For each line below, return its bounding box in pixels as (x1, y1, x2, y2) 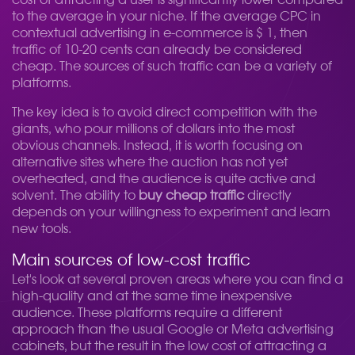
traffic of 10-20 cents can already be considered (12, 44, 302, 56)
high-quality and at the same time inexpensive (12, 290, 292, 303)
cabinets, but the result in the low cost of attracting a (12, 340, 326, 353)
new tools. (12, 223, 71, 235)
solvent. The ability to (12, 189, 139, 202)
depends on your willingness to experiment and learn (12, 206, 330, 219)
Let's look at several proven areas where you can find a (12, 273, 343, 286)
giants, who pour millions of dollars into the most (12, 123, 295, 136)
